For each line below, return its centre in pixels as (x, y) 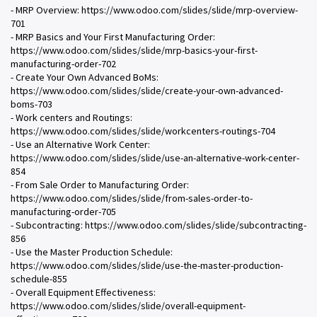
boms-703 (31, 104)
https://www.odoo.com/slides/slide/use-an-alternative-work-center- (155, 158)
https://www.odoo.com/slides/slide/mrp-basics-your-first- (134, 51)
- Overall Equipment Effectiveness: (83, 293)
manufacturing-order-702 (63, 64)
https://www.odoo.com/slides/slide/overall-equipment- (128, 306)
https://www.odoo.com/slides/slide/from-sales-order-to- (132, 198)
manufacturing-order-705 (63, 212)
